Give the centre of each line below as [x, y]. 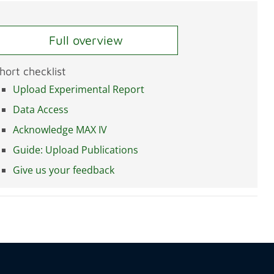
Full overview [86, 40]
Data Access [41, 109]
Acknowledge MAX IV [60, 129]
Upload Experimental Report [79, 89]
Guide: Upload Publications [76, 150]
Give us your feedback [64, 170]
